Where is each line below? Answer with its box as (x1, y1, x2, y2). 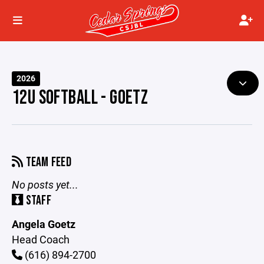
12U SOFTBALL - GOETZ (12, 86, 148, 110)
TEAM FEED (23, 154, 72, 170)
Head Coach (12, 232, 70, 246)
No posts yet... (12, 177, 78, 192)
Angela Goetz (12, 217, 75, 231)
